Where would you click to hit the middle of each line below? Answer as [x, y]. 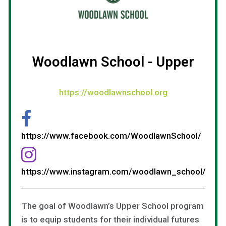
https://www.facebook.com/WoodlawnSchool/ [111, 135]
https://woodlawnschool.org [113, 92]
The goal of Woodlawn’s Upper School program [112, 206]
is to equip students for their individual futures [110, 219]
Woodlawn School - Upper [113, 62]
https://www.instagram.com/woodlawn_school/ [114, 171]
